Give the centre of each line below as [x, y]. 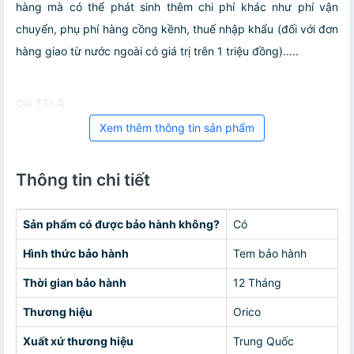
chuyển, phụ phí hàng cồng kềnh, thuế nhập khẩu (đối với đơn [177, 28]
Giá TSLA [40, 103]
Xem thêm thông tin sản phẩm [177, 127]
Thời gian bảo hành [75, 282]
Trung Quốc [264, 341]
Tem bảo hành [270, 253]
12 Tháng [257, 282]
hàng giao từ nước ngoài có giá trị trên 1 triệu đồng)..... [157, 51]
